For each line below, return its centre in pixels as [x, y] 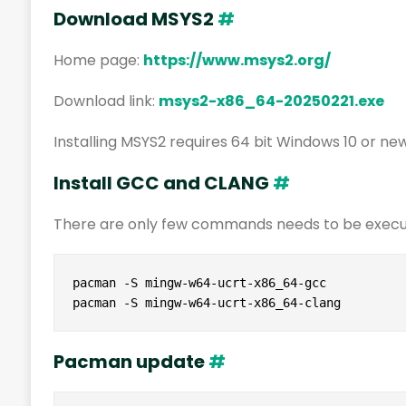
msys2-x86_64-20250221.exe [271, 101]
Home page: [98, 61]
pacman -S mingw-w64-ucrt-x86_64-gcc [199, 283]
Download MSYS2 [135, 19]
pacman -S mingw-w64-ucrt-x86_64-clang [206, 303]
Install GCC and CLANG [163, 184]
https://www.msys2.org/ [237, 61]
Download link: [106, 101]
